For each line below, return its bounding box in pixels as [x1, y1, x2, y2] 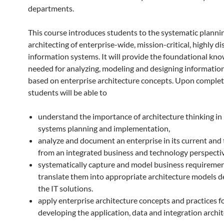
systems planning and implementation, [38, 123, 170, 133]
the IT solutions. [38, 183, 93, 193]
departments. [28, 3, 74, 13]
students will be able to [28, 87, 107, 97]
